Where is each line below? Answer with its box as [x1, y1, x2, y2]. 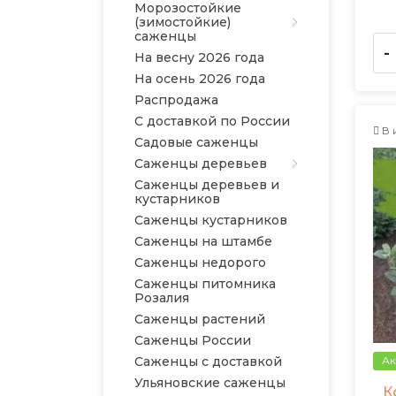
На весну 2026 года [134, 49, 264, 65]
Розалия [134, 290, 189, 306]
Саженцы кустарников [134, 212, 287, 228]
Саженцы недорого [134, 255, 266, 270]
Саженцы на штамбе [134, 233, 272, 249]
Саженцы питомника [134, 276, 276, 292]
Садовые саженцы [134, 134, 258, 150]
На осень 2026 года [134, 71, 265, 87]
